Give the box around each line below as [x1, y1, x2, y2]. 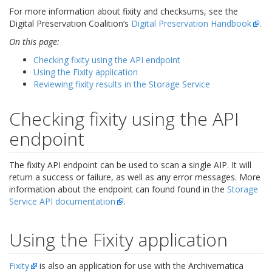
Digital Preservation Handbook [131, 18, 251, 29]
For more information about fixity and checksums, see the [9, 5, 238, 17]
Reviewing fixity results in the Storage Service [33, 78, 210, 90]
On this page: [9, 36, 59, 47]
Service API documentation [9, 195, 115, 207]
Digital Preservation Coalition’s [9, 18, 131, 29]
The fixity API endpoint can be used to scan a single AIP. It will [9, 159, 251, 171]
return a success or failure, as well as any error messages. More [9, 171, 260, 183]
